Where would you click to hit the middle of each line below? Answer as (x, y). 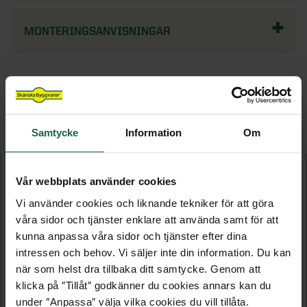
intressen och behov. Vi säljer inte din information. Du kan (153, 252)
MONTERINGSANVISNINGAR (97, 31)
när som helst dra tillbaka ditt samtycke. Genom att (138, 269)
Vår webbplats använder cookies (96, 182)
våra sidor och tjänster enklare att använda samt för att (147, 219)
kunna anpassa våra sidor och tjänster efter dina (131, 236)
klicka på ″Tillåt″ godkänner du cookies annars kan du (144, 285)
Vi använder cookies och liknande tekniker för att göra (145, 203)
